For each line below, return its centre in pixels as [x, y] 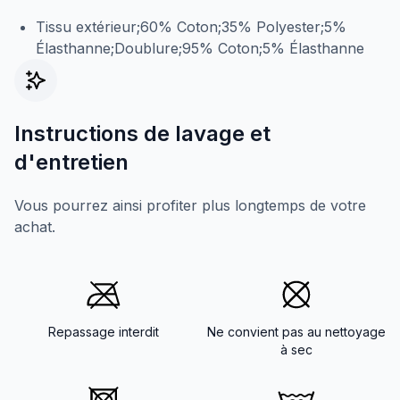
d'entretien [71, 162]
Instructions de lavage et [142, 133]
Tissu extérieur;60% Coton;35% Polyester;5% [191, 26]
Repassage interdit [104, 331]
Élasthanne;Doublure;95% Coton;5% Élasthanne [200, 48]
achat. [35, 226]
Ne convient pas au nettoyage [296, 331]
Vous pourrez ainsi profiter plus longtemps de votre [190, 205]
